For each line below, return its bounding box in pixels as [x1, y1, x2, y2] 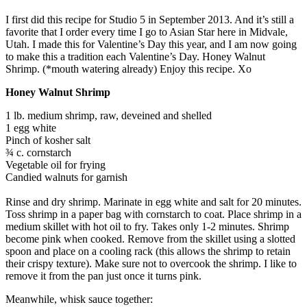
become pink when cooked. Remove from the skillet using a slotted [5, 232, 295, 245]
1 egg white [5, 121, 56, 134]
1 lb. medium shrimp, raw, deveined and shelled [5, 109, 212, 121]
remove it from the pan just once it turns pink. [5, 269, 201, 282]
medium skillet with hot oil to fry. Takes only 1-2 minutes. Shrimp [5, 220, 289, 232]
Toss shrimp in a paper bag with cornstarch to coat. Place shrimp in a [5, 208, 302, 220]
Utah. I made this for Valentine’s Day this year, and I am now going [5, 38, 297, 50]
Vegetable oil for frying [5, 158, 106, 171]
